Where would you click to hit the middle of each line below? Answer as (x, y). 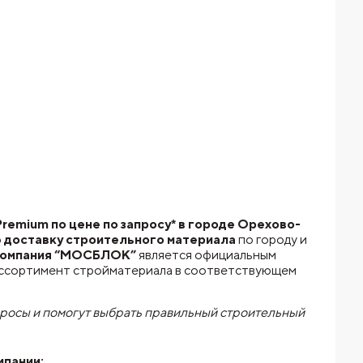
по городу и (271, 239)
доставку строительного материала (120, 239)
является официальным (206, 255)
